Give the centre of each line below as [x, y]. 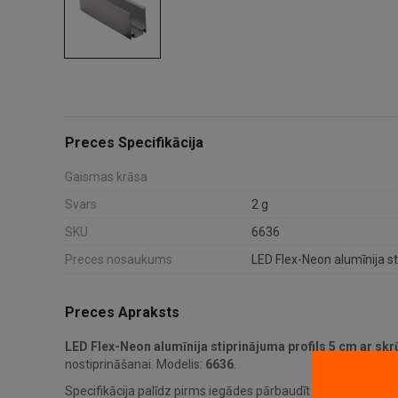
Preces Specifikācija [134, 142]
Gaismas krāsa [106, 176]
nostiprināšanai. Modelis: [135, 364]
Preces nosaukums [119, 259]
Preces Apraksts [122, 312]
